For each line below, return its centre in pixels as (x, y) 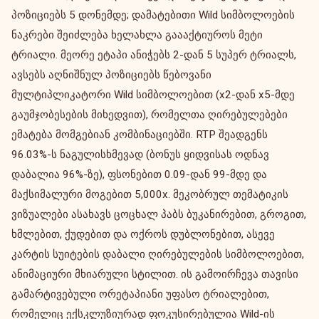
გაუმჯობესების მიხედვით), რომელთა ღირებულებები (150, 115)
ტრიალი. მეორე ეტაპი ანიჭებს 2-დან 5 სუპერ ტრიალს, (154, 55)
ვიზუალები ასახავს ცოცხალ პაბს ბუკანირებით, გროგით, (159, 214)
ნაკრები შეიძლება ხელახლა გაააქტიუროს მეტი (137, 35)
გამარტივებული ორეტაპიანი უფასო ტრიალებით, (140, 294)
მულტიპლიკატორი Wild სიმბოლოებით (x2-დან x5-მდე (153, 95)
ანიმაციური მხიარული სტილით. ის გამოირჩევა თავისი (155, 274)
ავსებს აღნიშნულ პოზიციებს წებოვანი (111, 75)
